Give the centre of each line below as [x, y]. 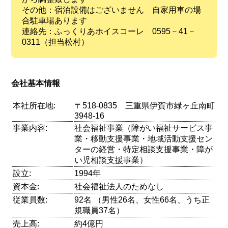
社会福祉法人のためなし [119, 186]
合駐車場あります [54, 20]
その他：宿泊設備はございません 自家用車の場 [111, 10]
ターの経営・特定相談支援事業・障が [144, 149]
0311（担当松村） [55, 42]
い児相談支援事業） [111, 160]
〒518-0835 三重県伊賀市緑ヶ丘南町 [145, 105]
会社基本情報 [36, 83]
